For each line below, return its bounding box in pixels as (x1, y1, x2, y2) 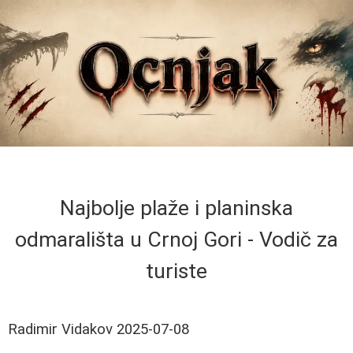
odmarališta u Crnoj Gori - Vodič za (15, 227, 338, 253)
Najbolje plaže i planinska (60, 195, 293, 221)
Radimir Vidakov (8, 321, 113, 339)
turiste (146, 258, 207, 284)
